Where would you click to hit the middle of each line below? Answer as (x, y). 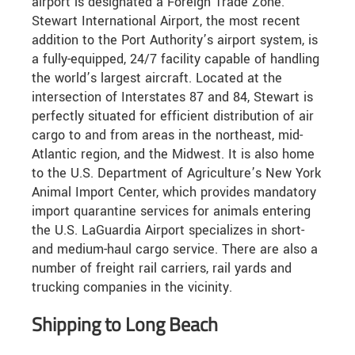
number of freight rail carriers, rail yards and (162, 269)
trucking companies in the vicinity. (132, 288)
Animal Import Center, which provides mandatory (174, 193)
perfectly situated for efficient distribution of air (173, 116)
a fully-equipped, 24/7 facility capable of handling (176, 59)
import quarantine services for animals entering (171, 212)
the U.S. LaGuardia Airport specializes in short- (168, 231)
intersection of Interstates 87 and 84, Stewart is (172, 97)
